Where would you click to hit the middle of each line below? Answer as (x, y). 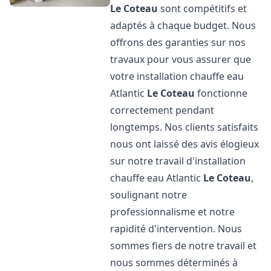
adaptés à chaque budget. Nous (183, 25)
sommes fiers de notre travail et (184, 246)
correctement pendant (162, 110)
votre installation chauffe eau (177, 76)
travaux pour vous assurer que (181, 59)
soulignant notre (149, 195)
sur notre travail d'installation (178, 161)
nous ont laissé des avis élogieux (185, 144)
